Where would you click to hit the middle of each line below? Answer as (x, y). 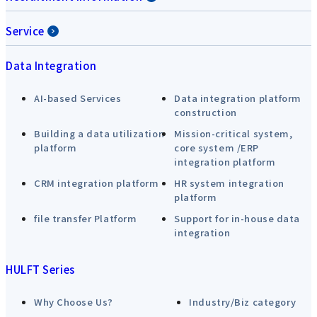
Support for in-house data (237, 219)
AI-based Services (78, 98)
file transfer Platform (86, 219)
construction (206, 113)
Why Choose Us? (74, 302)
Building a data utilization (99, 134)
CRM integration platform (97, 183)
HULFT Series (40, 270)
